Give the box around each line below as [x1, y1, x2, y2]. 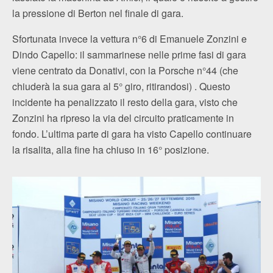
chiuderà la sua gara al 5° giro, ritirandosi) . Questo [12, 79, 230, 93]
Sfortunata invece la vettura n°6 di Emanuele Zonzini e [12, 32, 247, 46]
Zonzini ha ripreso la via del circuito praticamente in [12, 111, 234, 125]
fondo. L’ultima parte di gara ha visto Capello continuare [12, 127, 252, 141]
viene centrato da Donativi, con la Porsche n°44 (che [12, 63, 238, 77]
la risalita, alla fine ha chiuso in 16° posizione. [12, 143, 209, 157]
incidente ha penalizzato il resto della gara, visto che [12, 95, 238, 109]
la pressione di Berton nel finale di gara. [12, 6, 183, 20]
